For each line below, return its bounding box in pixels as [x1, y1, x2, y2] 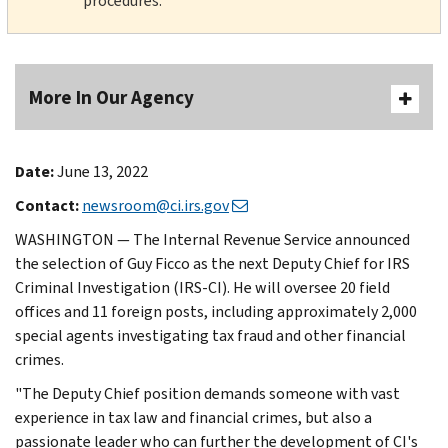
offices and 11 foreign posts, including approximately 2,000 [15, 300, 417, 322]
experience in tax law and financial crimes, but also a [15, 406, 372, 428]
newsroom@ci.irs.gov [82, 194, 229, 216]
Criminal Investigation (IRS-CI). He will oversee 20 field [15, 276, 390, 298]
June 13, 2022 [57, 160, 148, 182]
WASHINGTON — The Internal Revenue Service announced [15, 228, 410, 250]
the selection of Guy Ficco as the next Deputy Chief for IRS [15, 252, 410, 274]
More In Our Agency [29, 84, 194, 110]
